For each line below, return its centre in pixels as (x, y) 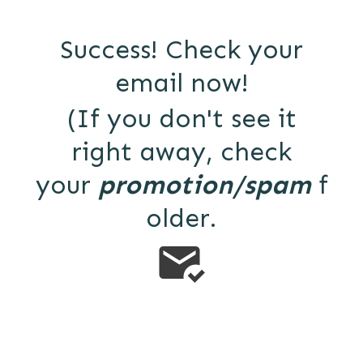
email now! (181, 83)
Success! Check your (181, 49)
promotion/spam (204, 185)
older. (181, 218)
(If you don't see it (181, 118)
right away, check (181, 152)
